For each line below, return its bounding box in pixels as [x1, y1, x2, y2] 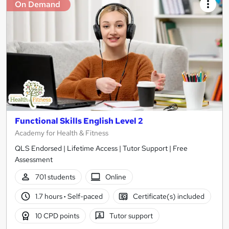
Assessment [15, 155, 53, 165]
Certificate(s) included [133, 191, 205, 201]
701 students [35, 172, 75, 181]
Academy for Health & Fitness [15, 128, 108, 138]
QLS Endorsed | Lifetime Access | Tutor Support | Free [15, 144, 188, 153]
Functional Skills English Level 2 [15, 116, 143, 127]
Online [105, 172, 127, 181]
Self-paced [65, 191, 103, 201]
